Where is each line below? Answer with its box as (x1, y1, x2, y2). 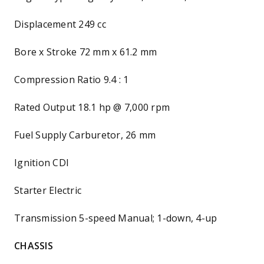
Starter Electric (14, 183, 81, 197)
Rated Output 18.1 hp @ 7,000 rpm (14, 100, 170, 114)
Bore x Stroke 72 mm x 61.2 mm (14, 45, 157, 58)
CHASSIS (14, 239, 53, 252)
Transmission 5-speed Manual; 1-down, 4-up (14, 211, 217, 225)
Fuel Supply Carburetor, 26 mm (14, 128, 156, 141)
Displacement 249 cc (14, 17, 106, 31)
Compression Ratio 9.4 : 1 (14, 72, 129, 86)
